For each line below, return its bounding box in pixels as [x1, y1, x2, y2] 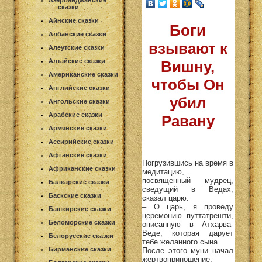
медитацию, [142, 167, 184, 176]
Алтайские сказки [49, 57, 105, 64]
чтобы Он [151, 76, 225, 94]
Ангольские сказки [49, 98, 110, 105]
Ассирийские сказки [49, 138, 114, 145]
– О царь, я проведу [142, 202, 233, 211]
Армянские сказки [49, 125, 107, 132]
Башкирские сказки [49, 205, 111, 212]
